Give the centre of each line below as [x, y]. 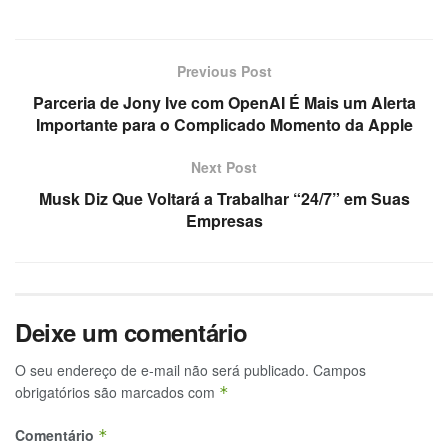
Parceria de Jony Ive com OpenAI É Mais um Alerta [224, 102]
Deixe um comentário [131, 331]
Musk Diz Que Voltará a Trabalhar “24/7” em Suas [224, 198]
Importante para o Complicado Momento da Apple [224, 124]
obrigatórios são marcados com [117, 391]
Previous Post [224, 70]
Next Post [224, 166]
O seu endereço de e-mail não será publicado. [162, 369]
